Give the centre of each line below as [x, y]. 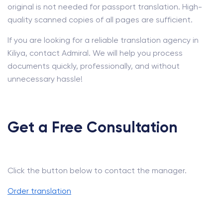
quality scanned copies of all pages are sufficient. [100, 20]
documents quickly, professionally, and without [94, 66]
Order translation [39, 191]
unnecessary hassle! [45, 79]
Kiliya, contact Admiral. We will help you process [95, 53]
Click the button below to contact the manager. [97, 170]
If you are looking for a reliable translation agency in [103, 40]
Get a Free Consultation [93, 127]
